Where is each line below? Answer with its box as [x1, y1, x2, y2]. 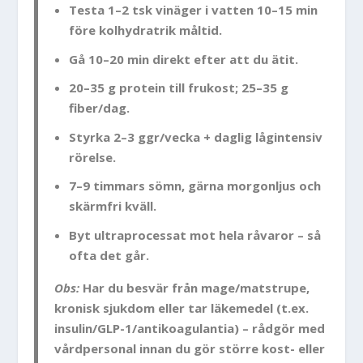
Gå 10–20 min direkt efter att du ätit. [68, 50, 298, 67]
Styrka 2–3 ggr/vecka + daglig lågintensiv [68, 128, 322, 145]
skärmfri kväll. [68, 198, 156, 215]
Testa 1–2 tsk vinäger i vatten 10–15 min [68, 2, 318, 19]
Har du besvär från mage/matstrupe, [79, 279, 310, 296]
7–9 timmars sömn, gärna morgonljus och [68, 177, 321, 194]
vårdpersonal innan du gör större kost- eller [54, 340, 326, 357]
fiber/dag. [68, 100, 130, 117]
